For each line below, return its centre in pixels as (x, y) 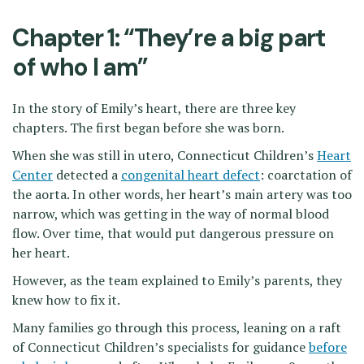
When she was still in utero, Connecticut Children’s (165, 156)
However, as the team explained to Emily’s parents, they (177, 281)
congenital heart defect (191, 175)
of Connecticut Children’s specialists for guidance (160, 347)
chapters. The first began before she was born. (148, 128)
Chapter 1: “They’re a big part (169, 38)
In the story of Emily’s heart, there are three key (154, 108)
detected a (87, 175)
